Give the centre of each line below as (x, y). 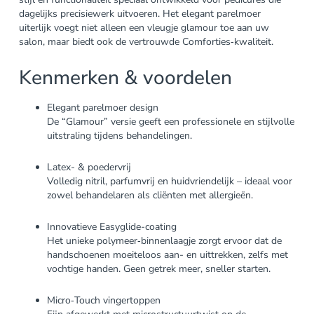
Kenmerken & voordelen (125, 77)
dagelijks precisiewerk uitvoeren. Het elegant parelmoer (139, 13)
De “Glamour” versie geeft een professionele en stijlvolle (170, 121)
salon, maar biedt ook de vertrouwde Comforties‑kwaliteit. (146, 41)
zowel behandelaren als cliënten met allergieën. (150, 195)
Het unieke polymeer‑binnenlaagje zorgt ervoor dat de (164, 240)
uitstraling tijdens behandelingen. (119, 135)
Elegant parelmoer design (102, 107)
